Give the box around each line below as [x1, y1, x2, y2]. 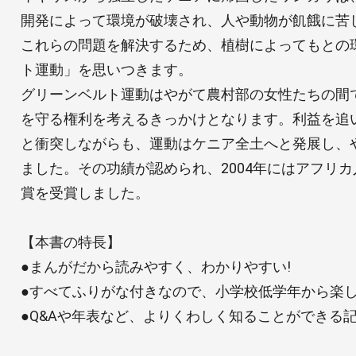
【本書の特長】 [20, 233, 121, 250]
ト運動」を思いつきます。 [20, 60, 192, 78]
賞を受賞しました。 [20, 184, 149, 201]
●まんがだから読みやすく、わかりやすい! [20, 257, 291, 275]
